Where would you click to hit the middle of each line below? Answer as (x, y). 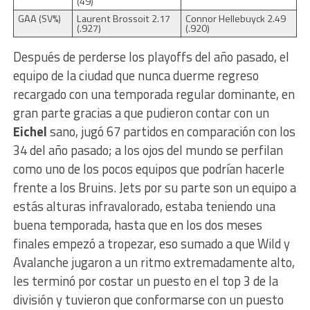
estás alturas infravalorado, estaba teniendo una (144, 206)
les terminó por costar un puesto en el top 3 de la (145, 281)
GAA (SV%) (39, 18)
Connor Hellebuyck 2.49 (235, 18)
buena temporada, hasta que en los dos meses (137, 225)
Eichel (31, 131)
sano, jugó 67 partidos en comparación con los (172, 131)
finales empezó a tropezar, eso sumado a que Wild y (151, 243)
